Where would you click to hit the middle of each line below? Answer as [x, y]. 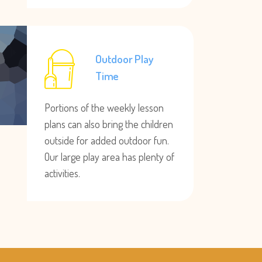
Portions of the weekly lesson [104, 108]
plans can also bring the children [109, 124]
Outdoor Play [125, 59]
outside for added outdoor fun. [107, 140]
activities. [62, 173]
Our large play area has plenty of [109, 157]
